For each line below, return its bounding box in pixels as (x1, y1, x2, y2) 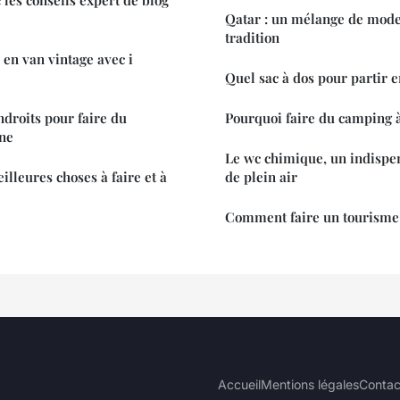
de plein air (225, 167, 297, 186)
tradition (225, 28, 279, 46)
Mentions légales (261, 376, 359, 392)
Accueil (218, 376, 261, 392)
